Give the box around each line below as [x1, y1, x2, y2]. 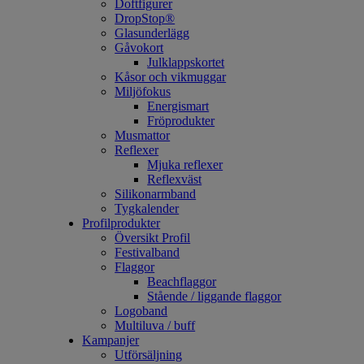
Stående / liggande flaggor [147, 289, 282, 303]
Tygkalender [115, 201, 180, 215]
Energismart [147, 99, 210, 113]
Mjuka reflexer [147, 158, 223, 171]
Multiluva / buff [115, 318, 196, 332]
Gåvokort [115, 41, 164, 54]
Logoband [115, 304, 168, 318]
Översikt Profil [115, 231, 191, 245]
